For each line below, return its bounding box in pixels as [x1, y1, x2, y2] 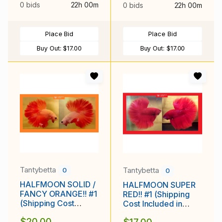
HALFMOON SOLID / [20, 179, 96, 189]
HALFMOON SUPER [123, 179, 196, 190]
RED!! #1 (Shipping [123, 189, 190, 199]
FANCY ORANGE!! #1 [20, 188, 97, 199]
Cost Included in [123, 198, 182, 209]
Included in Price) [20, 207, 84, 218]
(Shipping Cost [20, 198, 74, 208]
